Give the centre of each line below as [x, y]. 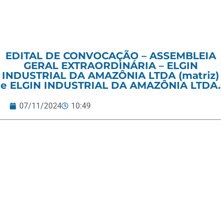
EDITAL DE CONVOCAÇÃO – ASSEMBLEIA [110, 56]
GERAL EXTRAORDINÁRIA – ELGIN [110, 66]
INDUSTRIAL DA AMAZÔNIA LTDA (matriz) [110, 76]
